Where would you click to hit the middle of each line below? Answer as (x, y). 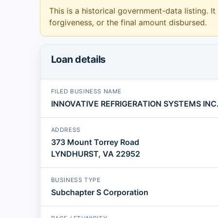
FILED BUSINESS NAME (86, 91)
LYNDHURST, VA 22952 (95, 154)
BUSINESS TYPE (76, 180)
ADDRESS (66, 130)
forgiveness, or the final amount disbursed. (128, 22)
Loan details (78, 60)
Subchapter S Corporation (100, 192)
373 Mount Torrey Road (95, 142)
